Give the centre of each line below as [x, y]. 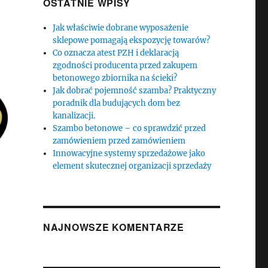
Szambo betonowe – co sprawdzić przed [130, 128]
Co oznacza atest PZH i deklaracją [116, 53]
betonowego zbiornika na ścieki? [115, 78]
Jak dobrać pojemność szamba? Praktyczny [135, 91]
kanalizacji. [74, 116]
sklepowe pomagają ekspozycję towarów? [132, 40]
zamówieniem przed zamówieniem [119, 141]
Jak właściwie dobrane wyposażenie [121, 28]
